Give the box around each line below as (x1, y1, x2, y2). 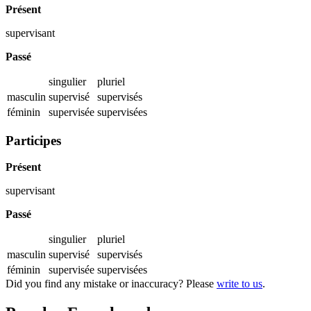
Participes (6, 133, 61, 148)
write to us (217, 278, 262, 290)
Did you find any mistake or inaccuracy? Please (6, 278, 217, 290)
